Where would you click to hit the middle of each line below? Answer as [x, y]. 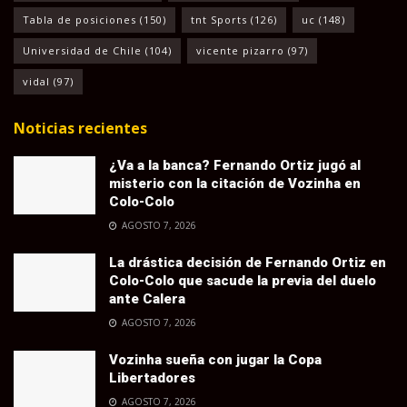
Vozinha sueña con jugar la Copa [215, 359]
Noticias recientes [80, 128]
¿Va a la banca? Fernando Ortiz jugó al [235, 165]
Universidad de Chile [82, 50]
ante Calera [147, 298]
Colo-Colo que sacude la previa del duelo [243, 280]
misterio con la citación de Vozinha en [235, 183]
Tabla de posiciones [79, 19]
